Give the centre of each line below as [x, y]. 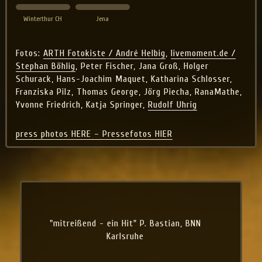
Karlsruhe [125, 217]
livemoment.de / [203, 53]
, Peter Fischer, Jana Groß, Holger [142, 66]
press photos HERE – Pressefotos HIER [94, 134]
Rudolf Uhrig [172, 104]
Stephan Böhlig [45, 66]
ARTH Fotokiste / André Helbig [104, 53]
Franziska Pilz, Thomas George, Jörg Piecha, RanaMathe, [129, 92]
